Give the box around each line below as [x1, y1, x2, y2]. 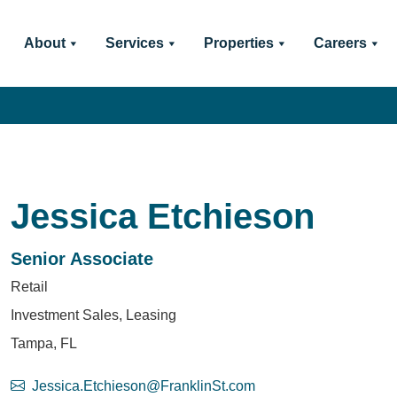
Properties [203, 35, 274, 51]
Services [105, 35, 164, 51]
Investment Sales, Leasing [11, 307, 176, 323]
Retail [11, 279, 48, 294]
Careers [313, 35, 367, 51]
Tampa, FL [11, 336, 77, 351]
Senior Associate [11, 249, 153, 269]
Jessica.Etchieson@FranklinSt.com [32, 378, 255, 393]
